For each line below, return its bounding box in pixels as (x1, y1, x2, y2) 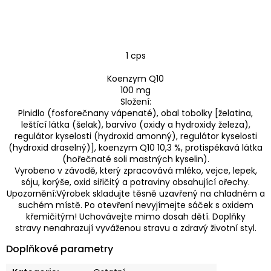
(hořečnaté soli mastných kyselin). (62, 152, 209, 165)
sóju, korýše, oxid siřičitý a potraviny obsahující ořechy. (21, 175, 250, 188)
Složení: (120, 95, 151, 108)
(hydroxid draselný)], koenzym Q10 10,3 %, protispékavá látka (8, 141, 263, 154)
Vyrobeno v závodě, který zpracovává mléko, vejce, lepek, (14, 164, 257, 177)
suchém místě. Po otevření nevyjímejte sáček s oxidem (18, 198, 253, 211)
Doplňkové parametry (6, 241, 113, 256)
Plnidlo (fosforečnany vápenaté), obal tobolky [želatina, (18, 106, 253, 119)
